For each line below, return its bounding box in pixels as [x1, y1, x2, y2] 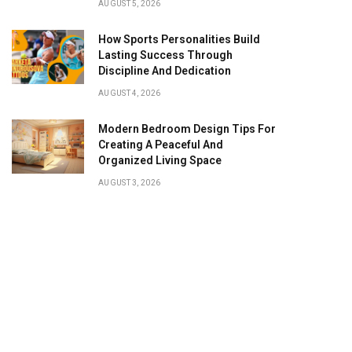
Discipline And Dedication [98, 64, 231, 77]
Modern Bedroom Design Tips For [98, 123, 276, 135]
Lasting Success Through [98, 49, 233, 61]
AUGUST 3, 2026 [98, 178, 161, 187]
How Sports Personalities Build [98, 33, 260, 46]
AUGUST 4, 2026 [98, 89, 161, 97]
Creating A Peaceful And [98, 138, 223, 151]
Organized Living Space [98, 154, 222, 167]
